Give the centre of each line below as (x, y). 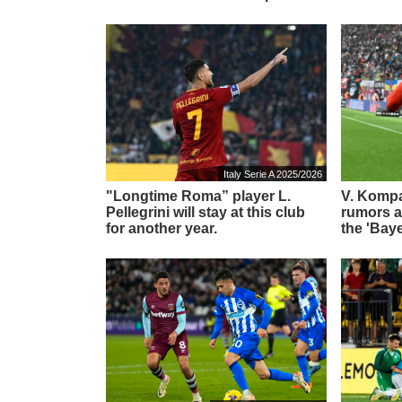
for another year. (162, 228)
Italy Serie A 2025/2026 (272, 174)
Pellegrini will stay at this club (205, 212)
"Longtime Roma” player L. (198, 196)
